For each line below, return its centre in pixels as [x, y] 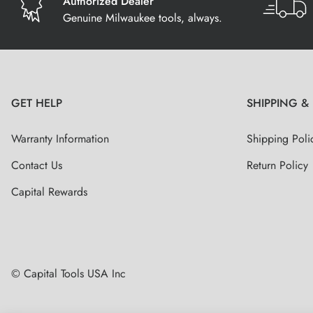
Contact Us [37, 165]
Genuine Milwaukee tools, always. [143, 18]
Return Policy [278, 165]
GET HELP [37, 103]
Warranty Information [60, 139]
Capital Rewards [49, 192]
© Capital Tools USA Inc [68, 274]
